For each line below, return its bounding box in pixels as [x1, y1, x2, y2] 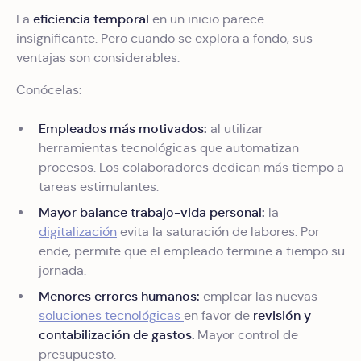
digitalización [39, 224, 117, 239]
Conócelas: [16, 82, 85, 98]
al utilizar [207, 121, 263, 136]
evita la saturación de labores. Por [117, 224, 320, 239]
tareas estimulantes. [39, 179, 162, 194]
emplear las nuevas [203, 288, 317, 304]
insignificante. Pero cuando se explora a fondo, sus [16, 31, 313, 46]
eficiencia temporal [33, 10, 149, 27]
